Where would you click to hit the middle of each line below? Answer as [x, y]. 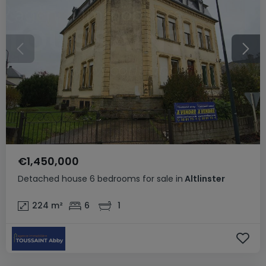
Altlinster [204, 178]
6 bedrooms [115, 178]
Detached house [53, 178]
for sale [158, 178]
